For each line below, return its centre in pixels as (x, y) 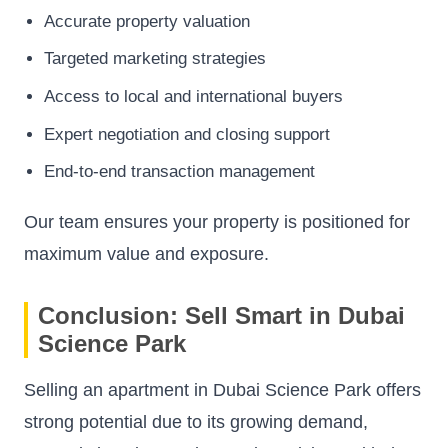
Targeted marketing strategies (155, 59)
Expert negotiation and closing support (187, 134)
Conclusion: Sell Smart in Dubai (221, 316)
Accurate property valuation (147, 21)
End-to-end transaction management (179, 172)
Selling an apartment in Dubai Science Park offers (222, 390)
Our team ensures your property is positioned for (217, 222)
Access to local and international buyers (193, 96)
